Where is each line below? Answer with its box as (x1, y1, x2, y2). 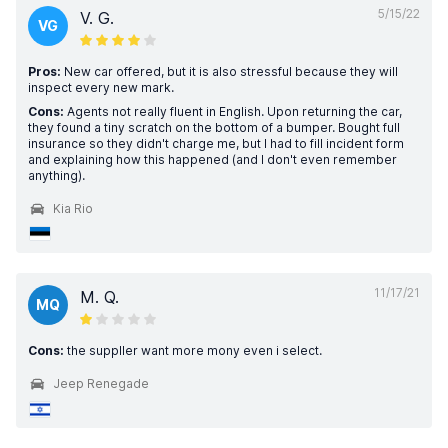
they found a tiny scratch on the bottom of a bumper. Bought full (28, 120, 400, 135)
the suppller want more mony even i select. (64, 343, 322, 358)
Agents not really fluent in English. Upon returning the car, (64, 104, 402, 119)
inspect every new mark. (28, 80, 174, 95)
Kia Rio (53, 201, 93, 216)
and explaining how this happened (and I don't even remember (28, 152, 397, 167)
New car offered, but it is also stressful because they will (61, 64, 398, 79)
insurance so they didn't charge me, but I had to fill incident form (28, 136, 404, 151)
